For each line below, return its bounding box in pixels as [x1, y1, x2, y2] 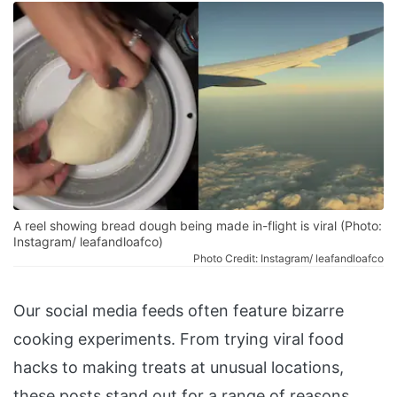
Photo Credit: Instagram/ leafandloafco [193, 252, 384, 266]
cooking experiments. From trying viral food [13, 330, 344, 349]
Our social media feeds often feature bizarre [13, 301, 344, 321]
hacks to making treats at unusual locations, [13, 358, 344, 378]
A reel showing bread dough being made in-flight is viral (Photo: [13, 218, 382, 234]
